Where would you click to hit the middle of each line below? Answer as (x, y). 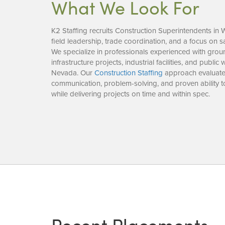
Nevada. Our (73, 72)
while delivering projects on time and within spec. (131, 93)
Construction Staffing (129, 72)
